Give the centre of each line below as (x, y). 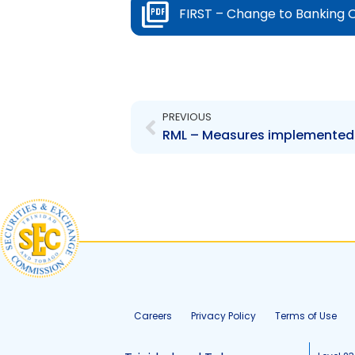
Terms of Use (306, 316)
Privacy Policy (223, 316)
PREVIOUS (187, 117)
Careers (153, 316)
